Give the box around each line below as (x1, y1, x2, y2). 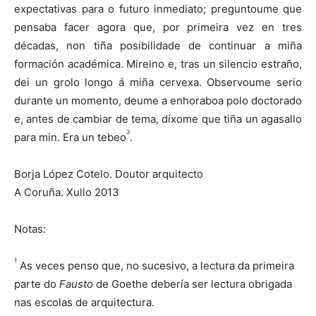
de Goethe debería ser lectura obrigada (93, 277, 292, 291)
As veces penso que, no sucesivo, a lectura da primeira (17, 259, 294, 273)
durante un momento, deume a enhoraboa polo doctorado (14, 94, 302, 108)
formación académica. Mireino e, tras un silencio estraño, (14, 57, 302, 71)
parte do (14, 277, 59, 291)
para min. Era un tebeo (14, 130, 126, 145)
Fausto (59, 277, 93, 291)
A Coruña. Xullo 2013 (14, 186, 119, 200)
